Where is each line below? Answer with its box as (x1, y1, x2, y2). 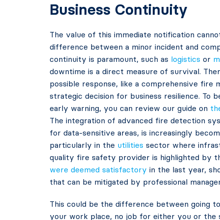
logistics (170, 54, 200, 64)
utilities (117, 140, 143, 150)
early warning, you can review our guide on (49, 103, 210, 113)
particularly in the (49, 140, 117, 150)
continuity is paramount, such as (49, 54, 171, 64)
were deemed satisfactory (49, 165, 147, 174)
